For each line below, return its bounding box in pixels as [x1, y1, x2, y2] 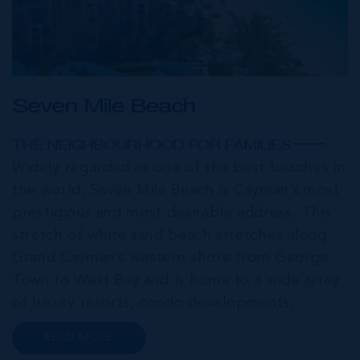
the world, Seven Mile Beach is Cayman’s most [12, 182, 340, 198]
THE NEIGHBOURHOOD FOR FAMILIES [12, 137, 291, 153]
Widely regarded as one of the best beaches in [12, 160, 346, 175]
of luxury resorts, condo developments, [12, 295, 295, 310]
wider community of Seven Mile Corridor [12, 340, 301, 355]
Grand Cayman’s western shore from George [12, 250, 329, 265]
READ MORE [44, 331, 113, 343]
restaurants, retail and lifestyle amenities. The [12, 317, 339, 333]
